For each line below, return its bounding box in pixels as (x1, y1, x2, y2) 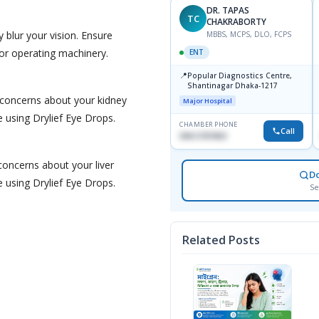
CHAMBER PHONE (179, 120, 238, 130)
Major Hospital (183, 96, 232, 106)
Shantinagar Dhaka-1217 (187, 80, 278, 91)
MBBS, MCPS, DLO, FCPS (206, 29, 291, 40)
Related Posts (182, 232, 260, 249)
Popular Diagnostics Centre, (187, 70, 292, 81)
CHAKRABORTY (206, 16, 266, 28)
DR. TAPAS (206, 4, 249, 17)
